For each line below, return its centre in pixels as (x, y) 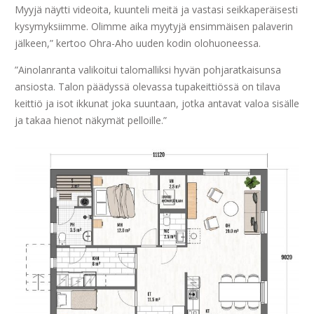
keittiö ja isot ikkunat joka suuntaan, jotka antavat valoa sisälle (157, 103)
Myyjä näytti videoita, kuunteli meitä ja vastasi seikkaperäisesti (156, 9)
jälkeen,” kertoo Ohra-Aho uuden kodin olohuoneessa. (138, 43)
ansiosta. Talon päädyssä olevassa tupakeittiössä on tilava (148, 86)
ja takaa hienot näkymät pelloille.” (91, 120)
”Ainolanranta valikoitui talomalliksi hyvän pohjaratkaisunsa (148, 69)
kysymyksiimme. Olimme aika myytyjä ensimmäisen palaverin (154, 26)
